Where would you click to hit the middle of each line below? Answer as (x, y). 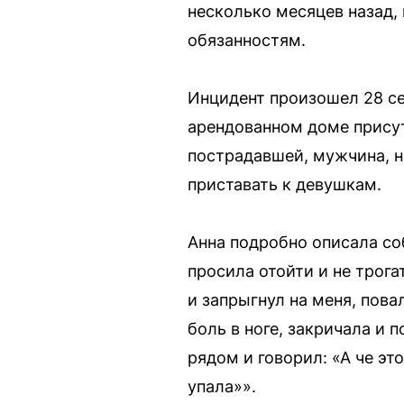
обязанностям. (247, 40)
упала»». (222, 386)
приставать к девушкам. (285, 184)
